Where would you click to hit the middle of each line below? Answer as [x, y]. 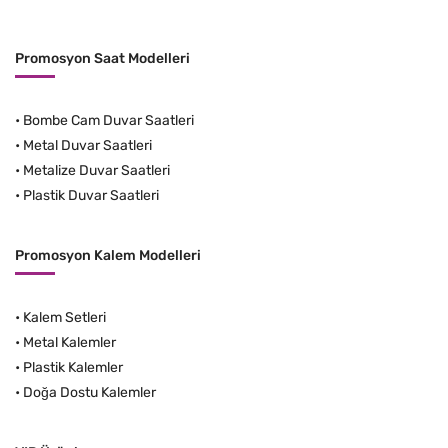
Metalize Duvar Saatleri [96, 171]
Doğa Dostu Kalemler [89, 393]
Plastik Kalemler [73, 368]
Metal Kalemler [69, 343]
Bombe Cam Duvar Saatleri [108, 121]
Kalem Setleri [64, 318]
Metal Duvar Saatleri [87, 146]
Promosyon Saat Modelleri [102, 59]
